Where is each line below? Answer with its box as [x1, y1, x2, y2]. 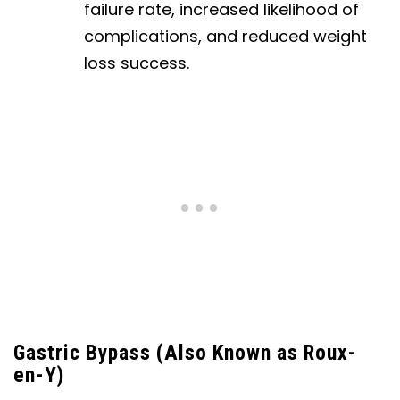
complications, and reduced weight [84, 25, 368, 48]
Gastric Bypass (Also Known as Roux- [13, 339, 357, 365]
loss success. [84, 52, 190, 75]
